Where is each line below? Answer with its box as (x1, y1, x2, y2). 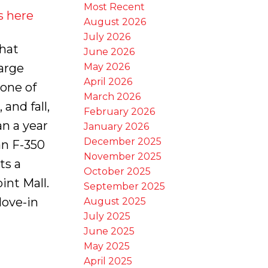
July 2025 (84, 210, 131, 222)
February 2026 (84, 105, 156, 117)
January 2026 (84, 120, 150, 132)
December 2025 (84, 135, 162, 147)
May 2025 (84, 240, 130, 252)
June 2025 (84, 225, 135, 237)
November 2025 (84, 150, 162, 162)
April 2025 (84, 255, 133, 267)
